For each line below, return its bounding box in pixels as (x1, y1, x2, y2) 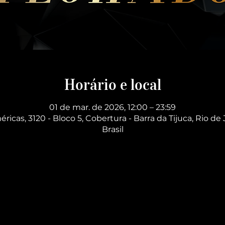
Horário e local (64, 75, 161, 94)
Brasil (101, 124, 124, 134)
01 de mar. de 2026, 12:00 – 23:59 (49, 102, 176, 112)
